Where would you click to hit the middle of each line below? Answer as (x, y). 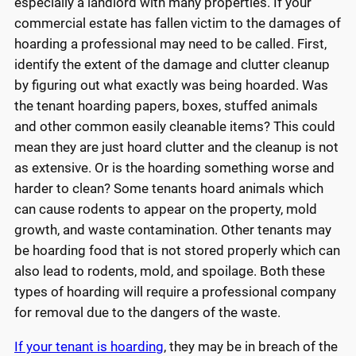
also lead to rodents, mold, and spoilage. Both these (170, 271)
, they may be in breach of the (251, 346)
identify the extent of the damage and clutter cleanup (172, 64)
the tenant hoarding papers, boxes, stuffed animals (166, 105)
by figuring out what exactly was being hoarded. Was (171, 85)
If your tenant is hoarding (89, 346)
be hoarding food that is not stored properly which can (177, 250)
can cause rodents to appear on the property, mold (166, 209)
